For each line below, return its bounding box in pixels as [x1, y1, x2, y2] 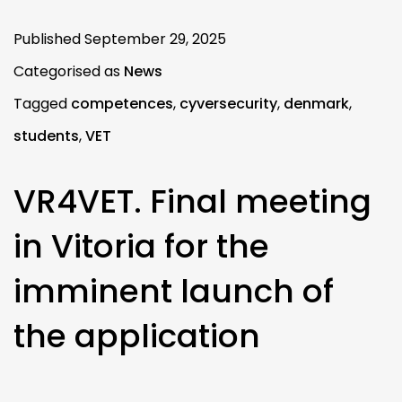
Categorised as [13, 60, 124, 82]
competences [71, 92, 173, 114]
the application [13, 312, 260, 359]
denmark [284, 92, 349, 114]
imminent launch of [13, 267, 334, 314]
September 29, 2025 [84, 28, 226, 49]
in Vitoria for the [13, 223, 269, 269]
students [13, 125, 79, 146]
